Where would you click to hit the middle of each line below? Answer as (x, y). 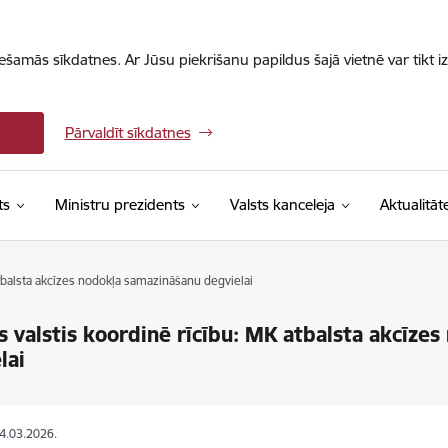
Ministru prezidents (119, 204)
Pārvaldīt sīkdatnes (127, 132)
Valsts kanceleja (282, 204)
